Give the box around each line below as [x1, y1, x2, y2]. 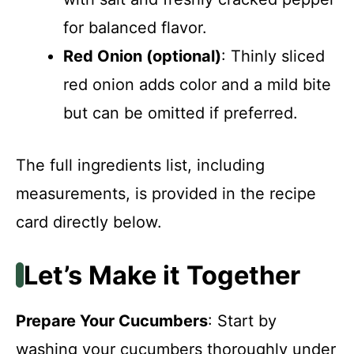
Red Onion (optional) [63, 46, 221, 66]
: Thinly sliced [221, 46, 325, 66]
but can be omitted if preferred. [63, 103, 298, 122]
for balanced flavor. [63, 17, 207, 37]
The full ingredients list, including [16, 155, 265, 175]
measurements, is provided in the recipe [16, 183, 316, 203]
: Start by [208, 311, 277, 330]
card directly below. [16, 212, 162, 232]
